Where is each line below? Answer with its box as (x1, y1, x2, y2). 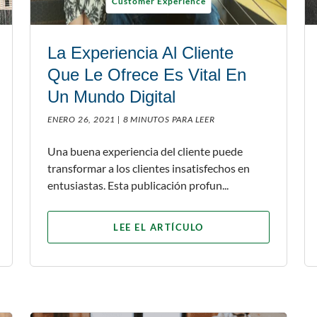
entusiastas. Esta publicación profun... (47, 178, 229, 192)
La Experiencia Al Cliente (47, 42, 234, 62)
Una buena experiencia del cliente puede (47, 144, 243, 158)
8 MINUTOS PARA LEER (122, 113, 215, 125)
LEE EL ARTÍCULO (113, 221, 204, 233)
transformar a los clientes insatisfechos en (47, 161, 250, 175)
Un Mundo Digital (47, 86, 175, 106)
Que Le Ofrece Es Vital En (47, 64, 246, 84)
